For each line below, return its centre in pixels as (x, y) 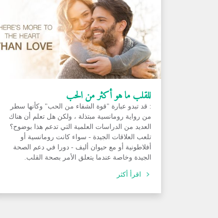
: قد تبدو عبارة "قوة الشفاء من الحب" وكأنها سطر (81, 106)
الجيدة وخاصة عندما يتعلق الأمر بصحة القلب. (88, 157)
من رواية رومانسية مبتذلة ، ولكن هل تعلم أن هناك (80, 116)
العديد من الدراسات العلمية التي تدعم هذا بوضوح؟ (81, 127)
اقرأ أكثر (129, 174)
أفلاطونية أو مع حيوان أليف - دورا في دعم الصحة (82, 147)
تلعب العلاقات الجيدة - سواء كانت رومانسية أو (86, 137)
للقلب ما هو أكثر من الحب (109, 95)
